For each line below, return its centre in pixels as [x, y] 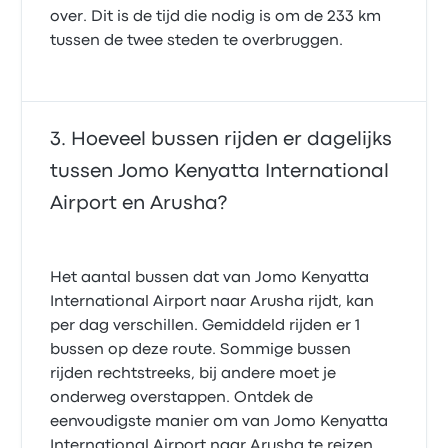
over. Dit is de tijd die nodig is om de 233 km [216, 17]
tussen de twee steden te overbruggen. [197, 41]
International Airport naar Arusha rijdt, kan [212, 302]
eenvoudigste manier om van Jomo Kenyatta [219, 422]
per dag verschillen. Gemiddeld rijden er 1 [205, 326]
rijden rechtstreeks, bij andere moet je [193, 374]
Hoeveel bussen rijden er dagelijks [232, 139]
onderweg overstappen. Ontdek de [182, 398]
